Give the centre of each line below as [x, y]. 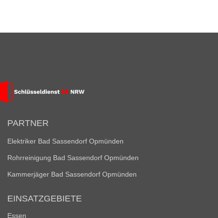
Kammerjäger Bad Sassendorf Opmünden [72, 174]
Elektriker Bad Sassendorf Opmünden [65, 141]
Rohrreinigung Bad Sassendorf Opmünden [73, 158]
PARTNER [28, 123]
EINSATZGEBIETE [45, 199]
